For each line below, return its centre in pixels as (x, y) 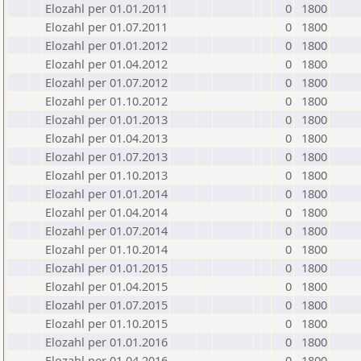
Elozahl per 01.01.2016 (106, 342)
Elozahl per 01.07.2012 (106, 82)
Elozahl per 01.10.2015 (106, 323)
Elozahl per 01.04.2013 (106, 138)
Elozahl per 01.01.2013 (106, 119)
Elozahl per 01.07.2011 (106, 27)
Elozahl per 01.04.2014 (106, 212)
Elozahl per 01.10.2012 (106, 101)
